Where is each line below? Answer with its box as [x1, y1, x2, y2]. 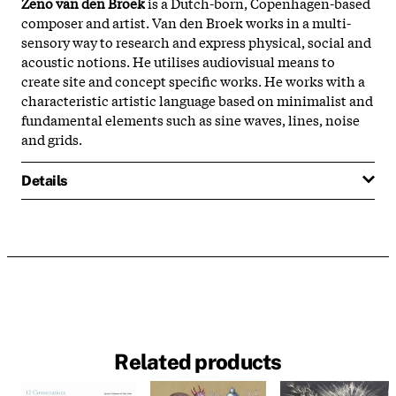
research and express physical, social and [116, 31, 371, 51]
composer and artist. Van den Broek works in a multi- [21, 11, 351, 32]
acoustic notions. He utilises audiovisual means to [21, 50, 335, 71]
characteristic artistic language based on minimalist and [21, 89, 373, 110]
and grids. [21, 128, 82, 148]
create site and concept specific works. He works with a [21, 70, 365, 90]
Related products [114, 349, 282, 375]
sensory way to [21, 31, 113, 51]
